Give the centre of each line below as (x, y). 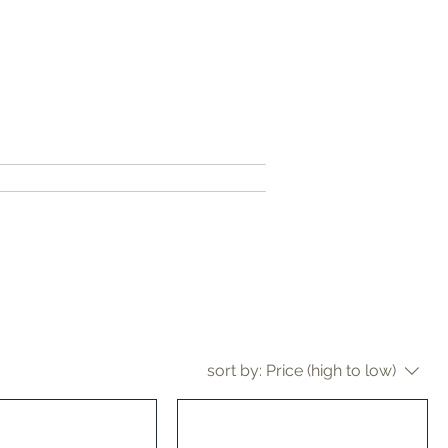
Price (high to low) (331, 370)
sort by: (234, 370)
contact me (144, 178)
